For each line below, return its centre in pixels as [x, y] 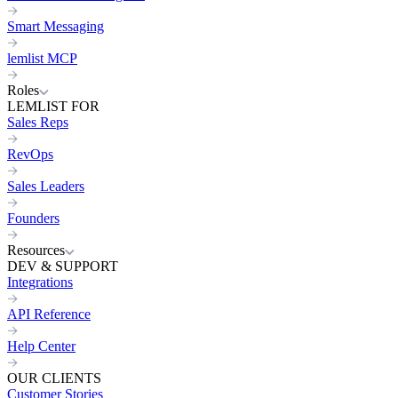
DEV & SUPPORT [63, 266]
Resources [36, 250]
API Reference [49, 314]
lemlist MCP [42, 58]
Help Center [41, 346]
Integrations [40, 282]
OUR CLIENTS [54, 378]
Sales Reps [38, 122]
